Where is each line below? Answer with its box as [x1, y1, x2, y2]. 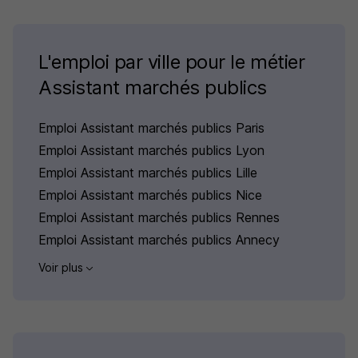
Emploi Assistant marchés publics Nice [38, 187, 262, 203]
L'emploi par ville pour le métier [38, 50, 305, 74]
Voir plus [38, 261, 86, 274]
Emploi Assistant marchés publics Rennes [38, 209, 280, 225]
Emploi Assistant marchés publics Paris [38, 120, 265, 136]
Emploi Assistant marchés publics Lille [38, 165, 257, 181]
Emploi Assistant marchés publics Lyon [38, 142, 265, 158]
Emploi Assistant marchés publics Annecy [38, 232, 280, 248]
